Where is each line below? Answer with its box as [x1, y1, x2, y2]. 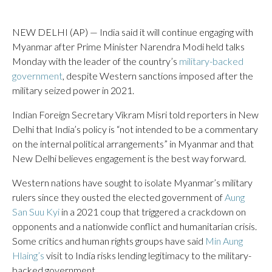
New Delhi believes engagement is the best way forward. [12, 152, 246, 164]
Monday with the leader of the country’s [12, 55, 179, 67]
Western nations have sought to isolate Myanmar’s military [12, 176, 253, 188]
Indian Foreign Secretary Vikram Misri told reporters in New [12, 108, 259, 120]
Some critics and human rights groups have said [12, 234, 205, 246]
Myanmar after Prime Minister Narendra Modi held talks [12, 40, 245, 52]
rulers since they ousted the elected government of [12, 191, 225, 203]
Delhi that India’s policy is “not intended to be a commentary [12, 123, 258, 135]
